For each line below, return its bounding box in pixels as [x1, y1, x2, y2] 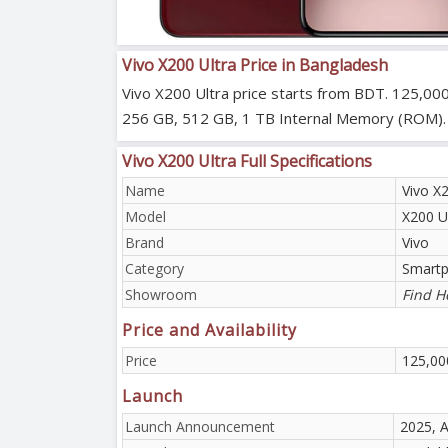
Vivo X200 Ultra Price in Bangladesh [122, 53, 388, 76]
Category [125, 258, 184, 278]
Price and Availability [122, 318, 297, 341]
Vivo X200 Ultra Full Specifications [122, 149, 372, 172]
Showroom [125, 284, 197, 304]
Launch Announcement [125, 416, 275, 436]
